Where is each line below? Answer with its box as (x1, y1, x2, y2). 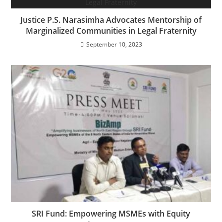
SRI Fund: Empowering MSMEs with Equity (32, 208, 190, 219)
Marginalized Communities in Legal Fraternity (25, 25, 197, 36)
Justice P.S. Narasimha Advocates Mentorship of (20, 14, 202, 25)
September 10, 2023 (86, 40, 142, 49)
